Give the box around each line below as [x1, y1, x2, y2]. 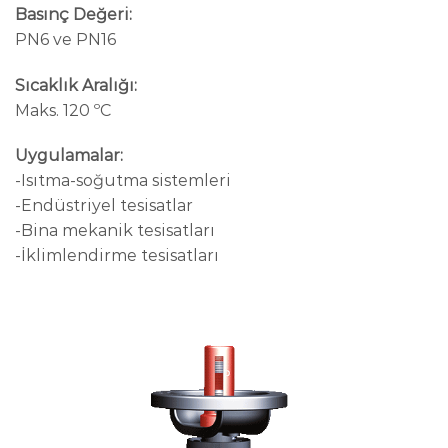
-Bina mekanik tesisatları [15, 221, 215, 241]
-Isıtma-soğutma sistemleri [15, 171, 231, 191]
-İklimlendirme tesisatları [15, 246, 219, 266]
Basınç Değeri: [15, 4, 132, 24]
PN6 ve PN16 [15, 29, 116, 49]
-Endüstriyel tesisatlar [15, 196, 193, 216]
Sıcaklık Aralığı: [15, 75, 137, 95]
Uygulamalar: [15, 146, 123, 166]
